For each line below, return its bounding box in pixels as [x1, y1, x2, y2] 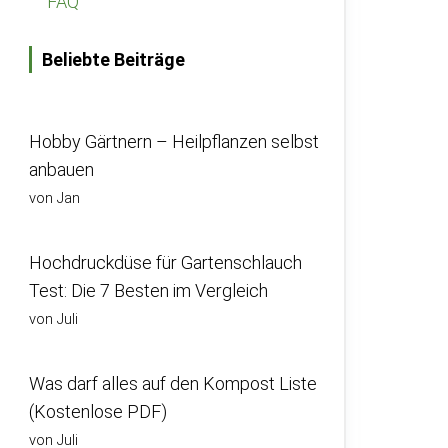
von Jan [29, 189, 80, 207]
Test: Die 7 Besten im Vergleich [29, 280, 268, 301]
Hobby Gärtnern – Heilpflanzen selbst [29, 131, 319, 152]
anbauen [29, 159, 94, 180]
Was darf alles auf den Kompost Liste [29, 373, 317, 394]
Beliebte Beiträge [42, 49, 185, 70]
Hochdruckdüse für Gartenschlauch [29, 252, 302, 273]
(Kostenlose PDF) [29, 401, 167, 422]
